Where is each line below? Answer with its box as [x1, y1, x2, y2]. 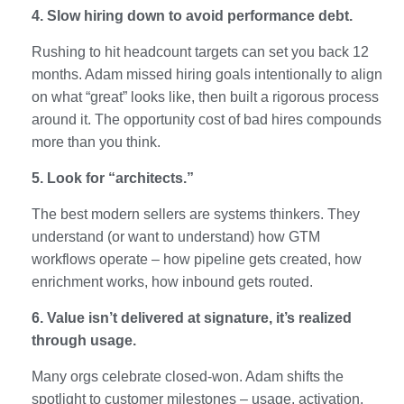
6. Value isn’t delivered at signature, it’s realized [32, 309, 352, 326]
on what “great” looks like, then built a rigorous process [32, 88, 379, 105]
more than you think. [32, 133, 161, 150]
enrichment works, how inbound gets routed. [32, 273, 313, 289]
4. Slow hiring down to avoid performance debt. [32, 7, 353, 23]
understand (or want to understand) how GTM [32, 228, 320, 244]
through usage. [32, 332, 136, 348]
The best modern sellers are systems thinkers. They [32, 206, 360, 222]
